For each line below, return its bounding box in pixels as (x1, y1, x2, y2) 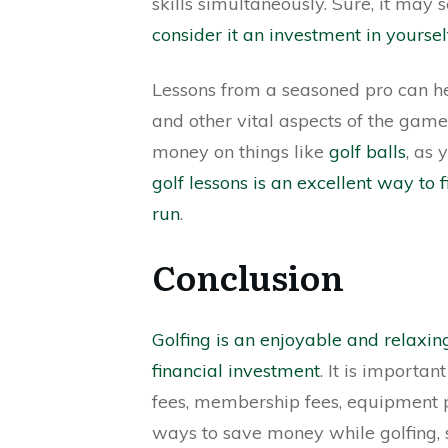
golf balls (329, 140, 406, 163)
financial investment (152, 359, 320, 382)
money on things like (152, 140, 329, 163)
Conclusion (152, 251, 344, 301)
